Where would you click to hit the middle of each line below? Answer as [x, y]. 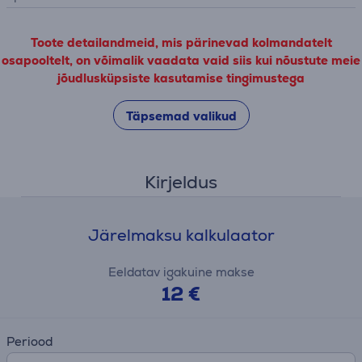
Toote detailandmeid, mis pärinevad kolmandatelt [181, 42]
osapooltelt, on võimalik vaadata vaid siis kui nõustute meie [181, 60]
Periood [29, 341]
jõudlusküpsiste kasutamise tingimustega [181, 78]
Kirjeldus [181, 182]
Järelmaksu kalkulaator [181, 235]
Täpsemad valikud [181, 116]
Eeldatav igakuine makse [181, 272]
